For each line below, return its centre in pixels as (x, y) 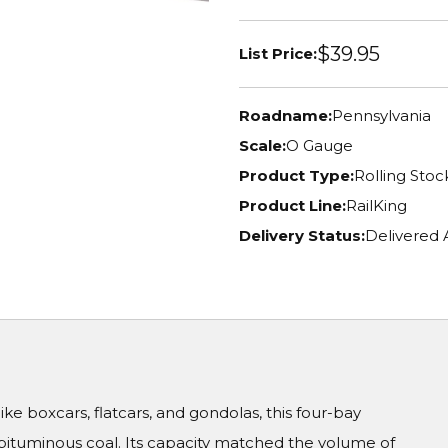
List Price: (278, 53)
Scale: (262, 145)
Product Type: (296, 175)
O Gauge (319, 145)
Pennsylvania (381, 115)
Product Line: (292, 205)
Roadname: (285, 115)
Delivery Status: (302, 235)
